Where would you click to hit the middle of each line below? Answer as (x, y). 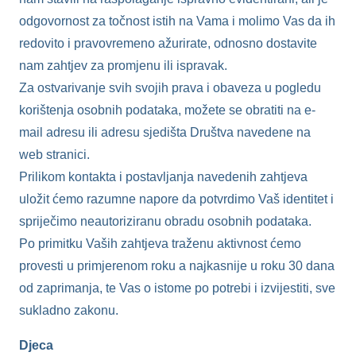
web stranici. (54, 154)
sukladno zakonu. (69, 310)
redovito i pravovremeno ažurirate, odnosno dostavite (168, 43)
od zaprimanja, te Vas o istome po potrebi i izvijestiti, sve (177, 288)
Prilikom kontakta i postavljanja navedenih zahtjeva (163, 176)
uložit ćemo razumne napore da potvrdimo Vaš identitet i (176, 199)
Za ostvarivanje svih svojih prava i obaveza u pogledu (170, 87)
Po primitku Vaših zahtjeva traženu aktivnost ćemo (160, 243)
